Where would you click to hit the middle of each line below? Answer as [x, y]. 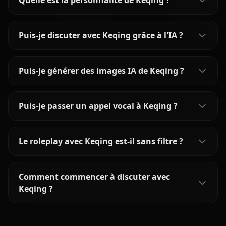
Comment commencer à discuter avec [94, 177]
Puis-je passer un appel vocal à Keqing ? [98, 106]
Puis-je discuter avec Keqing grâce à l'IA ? [101, 35]
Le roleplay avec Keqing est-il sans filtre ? [101, 141]
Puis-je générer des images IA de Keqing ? [101, 71]
